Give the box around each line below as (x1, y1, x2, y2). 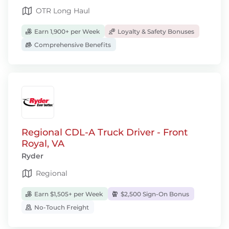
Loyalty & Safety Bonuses (116, 27, 194, 35)
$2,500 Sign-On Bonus (119, 190, 189, 198)
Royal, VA (21, 138, 64, 149)
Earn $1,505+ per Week (33, 190, 103, 198)
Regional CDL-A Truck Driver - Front (21, 127, 188, 138)
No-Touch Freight (33, 203, 89, 211)
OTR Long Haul (36, 6, 90, 15)
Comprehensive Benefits (33, 40, 111, 49)
